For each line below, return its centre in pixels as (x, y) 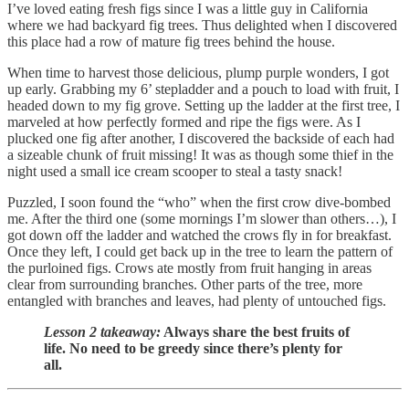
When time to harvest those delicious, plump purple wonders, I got (198, 73)
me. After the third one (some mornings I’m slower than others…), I (202, 219)
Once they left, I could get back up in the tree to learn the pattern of (200, 252)
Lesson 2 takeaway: (102, 332)
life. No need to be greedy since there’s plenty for (193, 349)
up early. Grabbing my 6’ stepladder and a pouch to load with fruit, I (203, 89)
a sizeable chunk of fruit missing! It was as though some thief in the (200, 155)
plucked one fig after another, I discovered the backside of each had (201, 139)
